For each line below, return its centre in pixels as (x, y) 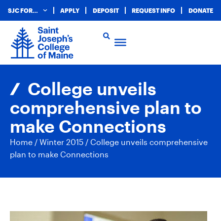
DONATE (201, 10)
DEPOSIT (106, 10)
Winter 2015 (61, 142)
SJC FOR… (23, 10)
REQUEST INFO (154, 10)
